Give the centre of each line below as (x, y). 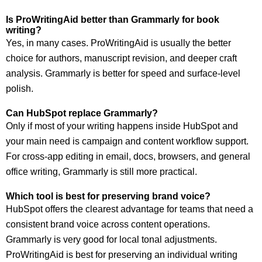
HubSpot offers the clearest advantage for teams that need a (130, 209)
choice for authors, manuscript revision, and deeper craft (121, 58)
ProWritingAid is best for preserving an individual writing (122, 255)
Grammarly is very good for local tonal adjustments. (111, 239)
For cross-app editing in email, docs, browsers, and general (128, 156)
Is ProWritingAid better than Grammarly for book (113, 20)
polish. (20, 89)
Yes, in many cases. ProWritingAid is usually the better (118, 43)
